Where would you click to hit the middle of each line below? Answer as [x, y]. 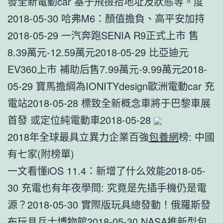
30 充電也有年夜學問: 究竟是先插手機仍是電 [107, 187]
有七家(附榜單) [41, 153]
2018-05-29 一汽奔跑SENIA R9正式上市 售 [103, 35]
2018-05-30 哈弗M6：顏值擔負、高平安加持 [106, 18]
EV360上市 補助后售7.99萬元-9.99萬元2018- [107, 69]
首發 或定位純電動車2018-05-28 [81, 119]
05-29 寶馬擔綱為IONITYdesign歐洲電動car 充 [111, 86]
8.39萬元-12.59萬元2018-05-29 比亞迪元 [98, 52]
